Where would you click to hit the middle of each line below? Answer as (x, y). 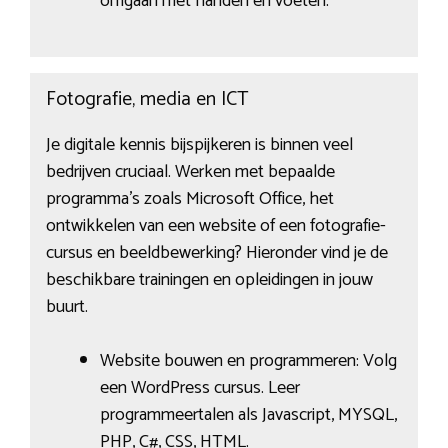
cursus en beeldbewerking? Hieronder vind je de (216, 253)
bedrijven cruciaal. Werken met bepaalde (190, 172)
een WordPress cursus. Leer (199, 388)
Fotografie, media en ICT (146, 100)
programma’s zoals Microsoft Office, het (189, 199)
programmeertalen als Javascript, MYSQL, (248, 415)
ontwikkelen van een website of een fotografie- (215, 226)
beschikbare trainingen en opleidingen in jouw (209, 280)
